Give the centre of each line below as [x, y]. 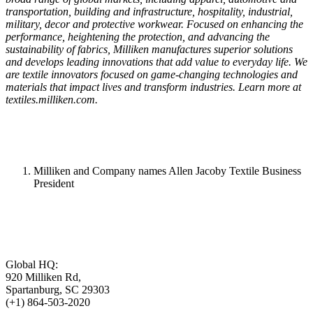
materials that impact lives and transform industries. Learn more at [153, 87]
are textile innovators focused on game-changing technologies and [152, 74]
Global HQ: [32, 264]
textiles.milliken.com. [52, 99]
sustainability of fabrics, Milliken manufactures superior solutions [149, 49]
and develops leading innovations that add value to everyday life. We [156, 61]
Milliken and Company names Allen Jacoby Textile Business [167, 170]
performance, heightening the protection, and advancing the [138, 36]
